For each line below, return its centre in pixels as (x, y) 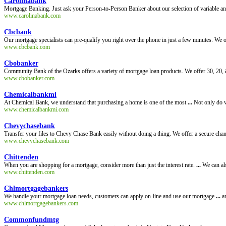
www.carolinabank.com (32, 16)
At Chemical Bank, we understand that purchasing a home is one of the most (96, 102)
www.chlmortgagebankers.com (41, 203)
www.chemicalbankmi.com (36, 109)
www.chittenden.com (29, 172)
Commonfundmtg (32, 220)
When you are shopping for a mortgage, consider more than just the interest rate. (100, 165)
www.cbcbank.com (27, 47)
